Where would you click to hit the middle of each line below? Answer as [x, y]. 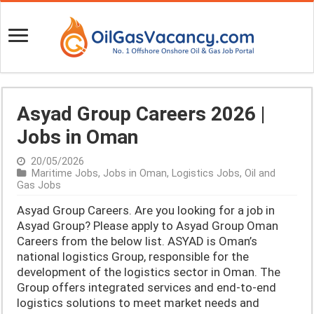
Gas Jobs [39, 185]
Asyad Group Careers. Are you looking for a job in [146, 210]
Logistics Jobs [206, 173]
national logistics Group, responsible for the [133, 257]
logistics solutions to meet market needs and [138, 303]
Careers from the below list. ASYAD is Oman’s [137, 241]
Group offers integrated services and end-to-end [147, 287]
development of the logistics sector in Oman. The [149, 272]
